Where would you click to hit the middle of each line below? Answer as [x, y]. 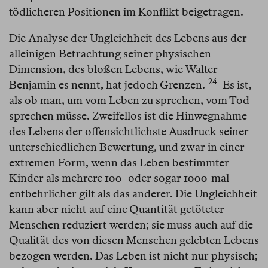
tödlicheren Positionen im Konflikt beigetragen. [126, 12]
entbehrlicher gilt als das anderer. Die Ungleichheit [133, 194]
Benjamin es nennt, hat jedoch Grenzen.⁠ [107, 85]
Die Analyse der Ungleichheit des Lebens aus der [128, 38]
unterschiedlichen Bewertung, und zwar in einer [127, 147]
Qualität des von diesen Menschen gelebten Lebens [134, 240]
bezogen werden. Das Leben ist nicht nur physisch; [133, 256]
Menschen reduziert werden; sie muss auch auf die [131, 225]
